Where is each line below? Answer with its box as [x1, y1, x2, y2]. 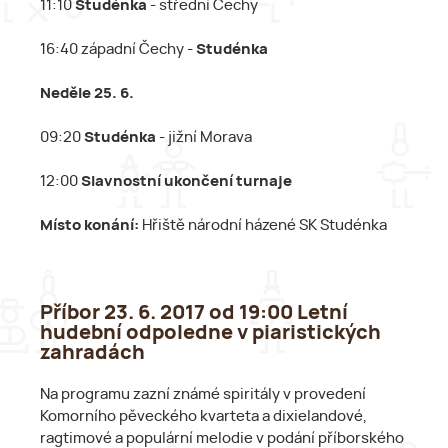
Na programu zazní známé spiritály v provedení [40, 387, 366, 403]
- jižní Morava [156, 129, 252, 145]
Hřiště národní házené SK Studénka [139, 217, 387, 233]
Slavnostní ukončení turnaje [81, 173, 292, 189]
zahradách [40, 342, 145, 363]
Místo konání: [40, 217, 139, 233]
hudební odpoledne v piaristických [40, 322, 381, 343]
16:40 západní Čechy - [40, 41, 196, 57]
